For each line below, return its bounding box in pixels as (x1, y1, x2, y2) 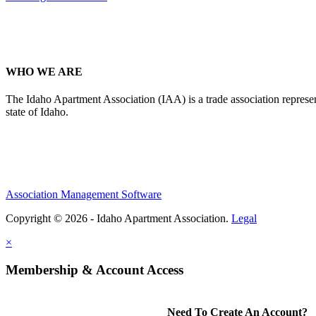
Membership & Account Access (6, 262, 183, 278)
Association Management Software (6, 188, 162, 201)
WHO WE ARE (6, 66, 83, 78)
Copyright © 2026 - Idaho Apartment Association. (6, 212, 231, 225)
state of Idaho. (6, 106, 68, 119)
